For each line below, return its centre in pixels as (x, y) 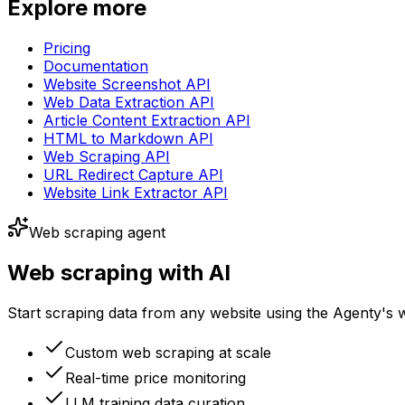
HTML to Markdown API (128, 139)
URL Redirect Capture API (133, 175)
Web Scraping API (107, 157)
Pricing (67, 48)
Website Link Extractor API (136, 193)
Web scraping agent (97, 233)
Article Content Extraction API (147, 121)
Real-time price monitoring (155, 377)
